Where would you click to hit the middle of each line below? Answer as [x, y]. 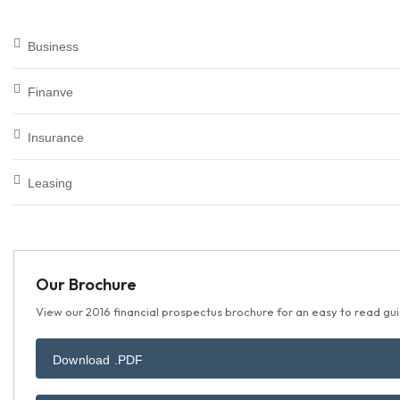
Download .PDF [98, 360]
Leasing [50, 183]
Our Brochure [86, 284]
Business [53, 46]
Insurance [56, 137]
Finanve [50, 92]
